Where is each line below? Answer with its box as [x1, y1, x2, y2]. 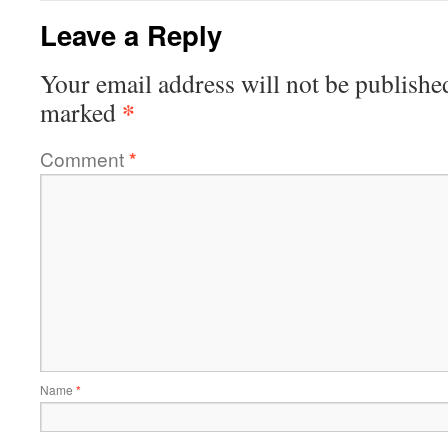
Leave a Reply [40, 15, 222, 54]
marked [40, 95, 122, 129]
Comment [40, 145, 129, 172]
